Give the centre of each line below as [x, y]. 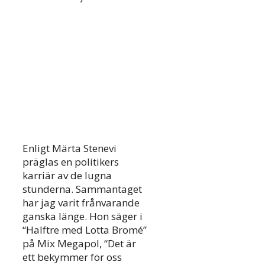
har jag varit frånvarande [81, 203]
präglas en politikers [71, 162]
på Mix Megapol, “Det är [79, 244]
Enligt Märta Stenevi [70, 148]
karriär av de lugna [67, 176]
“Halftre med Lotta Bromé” [85, 230]
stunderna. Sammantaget [82, 189]
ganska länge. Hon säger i [83, 216]
